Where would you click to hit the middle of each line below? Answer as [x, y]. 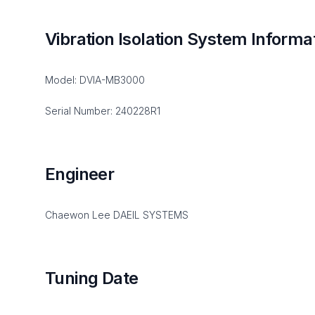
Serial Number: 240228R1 [103, 111]
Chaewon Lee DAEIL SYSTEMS [117, 215]
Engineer [80, 174]
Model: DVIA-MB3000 [95, 80]
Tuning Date [92, 278]
